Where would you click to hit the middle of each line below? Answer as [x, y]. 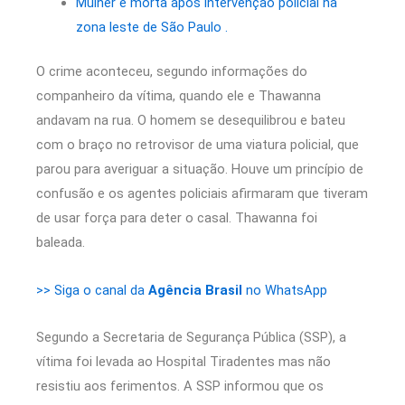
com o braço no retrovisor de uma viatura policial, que [198, 145]
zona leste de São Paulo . [151, 28]
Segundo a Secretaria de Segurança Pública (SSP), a [191, 338]
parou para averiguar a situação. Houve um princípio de [200, 170]
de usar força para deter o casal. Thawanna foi [177, 218]
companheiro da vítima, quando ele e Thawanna [179, 96]
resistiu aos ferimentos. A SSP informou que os [180, 386]
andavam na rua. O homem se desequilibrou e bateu [191, 121]
